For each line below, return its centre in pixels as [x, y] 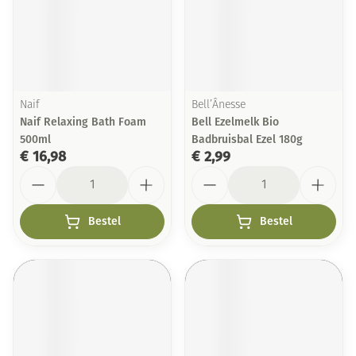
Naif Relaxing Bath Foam [83, 122]
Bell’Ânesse [219, 105]
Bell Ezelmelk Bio [235, 122]
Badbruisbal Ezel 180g [247, 139]
